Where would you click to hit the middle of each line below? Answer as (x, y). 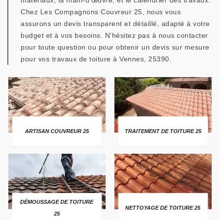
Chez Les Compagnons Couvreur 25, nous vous (101, 12)
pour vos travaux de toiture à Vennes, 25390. (96, 59)
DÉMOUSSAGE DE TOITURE (57, 202)
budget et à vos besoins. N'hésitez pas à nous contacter (114, 35)
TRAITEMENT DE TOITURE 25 (163, 131)
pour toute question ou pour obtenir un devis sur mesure (115, 47)
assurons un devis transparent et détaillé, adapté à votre (115, 24)
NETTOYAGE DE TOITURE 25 (163, 207)
